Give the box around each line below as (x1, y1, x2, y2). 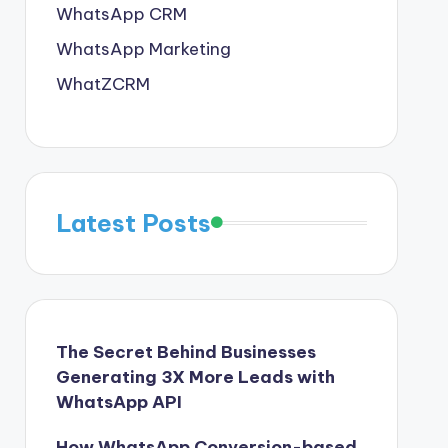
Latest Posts (55, 207, 211, 238)
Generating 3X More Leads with (55, 365, 335, 388)
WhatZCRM (55, 72, 150, 95)
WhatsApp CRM (55, 2, 187, 25)
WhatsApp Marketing (55, 37, 231, 60)
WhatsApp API (55, 390, 182, 413)
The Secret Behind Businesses (55, 340, 316, 363)
